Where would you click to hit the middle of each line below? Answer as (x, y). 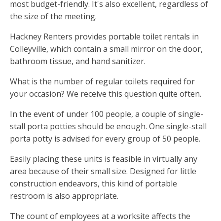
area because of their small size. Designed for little (103, 171)
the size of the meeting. (53, 17)
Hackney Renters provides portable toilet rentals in (104, 37)
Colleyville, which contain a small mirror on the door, (106, 49)
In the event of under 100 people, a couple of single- (107, 114)
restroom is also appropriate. (64, 196)
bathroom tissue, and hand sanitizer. (78, 61)
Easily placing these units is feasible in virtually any (104, 159)
